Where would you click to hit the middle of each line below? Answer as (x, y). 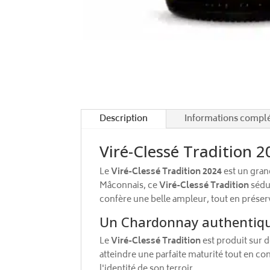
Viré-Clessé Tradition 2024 (167, 172)
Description (124, 119)
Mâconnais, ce (130, 186)
